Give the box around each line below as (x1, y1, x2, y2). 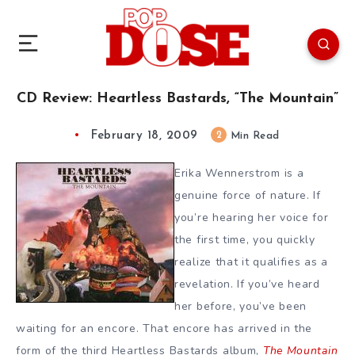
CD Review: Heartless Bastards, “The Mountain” (17, 90, 338, 106)
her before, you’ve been (174, 298, 307, 314)
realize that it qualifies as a (174, 254, 328, 269)
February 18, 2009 (91, 129, 198, 142)
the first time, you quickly (174, 231, 315, 247)
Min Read (227, 130, 280, 141)
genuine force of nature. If (174, 187, 321, 203)
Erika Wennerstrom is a (174, 165, 304, 181)
